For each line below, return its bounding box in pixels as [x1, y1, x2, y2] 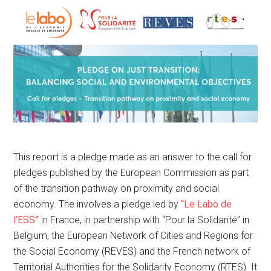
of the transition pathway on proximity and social [13, 182, 220, 194]
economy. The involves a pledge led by [13, 198, 181, 210]
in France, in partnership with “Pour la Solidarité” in [39, 214, 250, 226]
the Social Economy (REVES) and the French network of [13, 245, 251, 257]
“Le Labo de [181, 198, 232, 210]
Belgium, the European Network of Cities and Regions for [13, 229, 253, 241]
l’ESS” [13, 214, 39, 226]
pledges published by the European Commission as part [13, 166, 249, 178]
